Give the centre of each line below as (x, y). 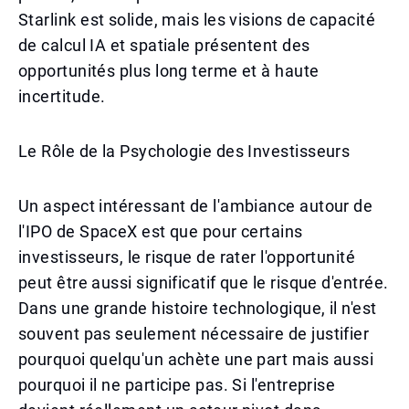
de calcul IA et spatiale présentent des (164, 45)
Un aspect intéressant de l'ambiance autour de (196, 206)
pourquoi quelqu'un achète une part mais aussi (196, 359)
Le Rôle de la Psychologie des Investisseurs (184, 151)
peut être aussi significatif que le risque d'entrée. (204, 283)
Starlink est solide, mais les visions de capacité (197, 20)
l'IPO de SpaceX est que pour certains (161, 231)
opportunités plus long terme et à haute (169, 71)
